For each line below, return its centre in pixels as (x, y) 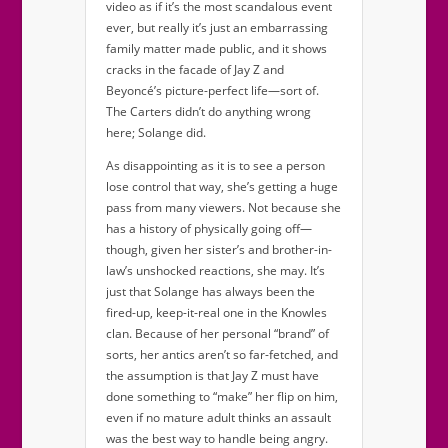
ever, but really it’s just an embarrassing (217, 28)
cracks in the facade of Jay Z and (195, 70)
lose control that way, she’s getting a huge (222, 187)
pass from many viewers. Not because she (223, 208)
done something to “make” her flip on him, (222, 397)
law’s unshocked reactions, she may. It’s (215, 271)
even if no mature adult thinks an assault (218, 418)
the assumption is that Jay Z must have (212, 376)
